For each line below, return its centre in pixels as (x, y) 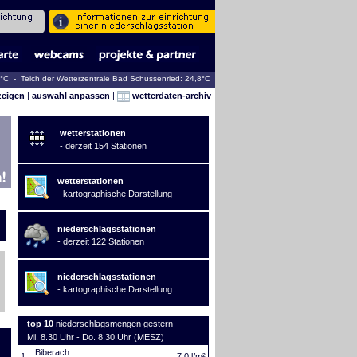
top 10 (41, 324)
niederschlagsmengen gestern (114, 324)
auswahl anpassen (71, 95)
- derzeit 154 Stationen (103, 146)
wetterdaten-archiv (170, 95)
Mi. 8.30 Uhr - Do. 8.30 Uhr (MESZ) (95, 337)
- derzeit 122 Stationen (100, 241)
